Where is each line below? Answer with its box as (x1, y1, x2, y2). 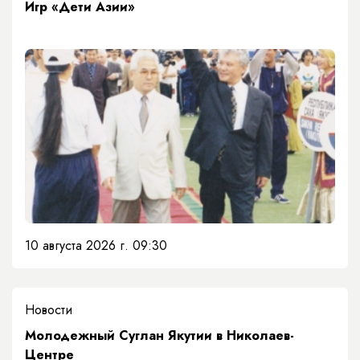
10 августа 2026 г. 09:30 (25, 236, 167, 256)
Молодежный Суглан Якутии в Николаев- (25, 326, 294, 346)
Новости (25, 301, 72, 320)
